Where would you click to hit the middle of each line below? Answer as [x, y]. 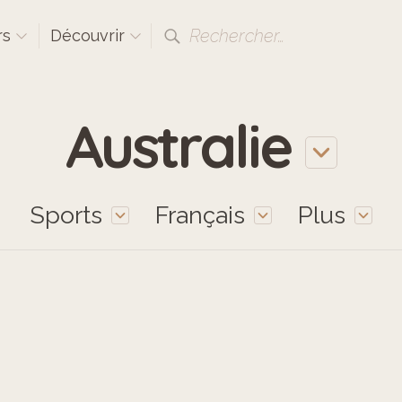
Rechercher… [237, 36]
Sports [66, 215]
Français [200, 215]
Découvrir [90, 35]
